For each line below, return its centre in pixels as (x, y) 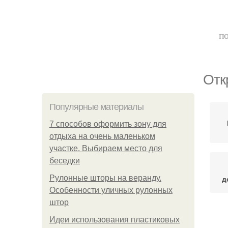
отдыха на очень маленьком (102, 136)
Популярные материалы (96, 107)
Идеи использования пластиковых (115, 220)
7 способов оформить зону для (108, 124)
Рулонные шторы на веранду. (105, 178)
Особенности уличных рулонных (111, 190)
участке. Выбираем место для (106, 148)
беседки (65, 161)
